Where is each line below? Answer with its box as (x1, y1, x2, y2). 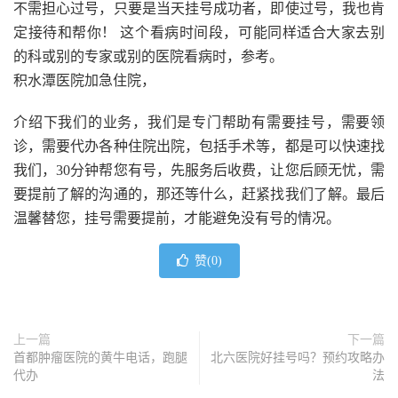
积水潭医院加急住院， (13, 72, 155, 88)
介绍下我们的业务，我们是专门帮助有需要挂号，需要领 (13, 114, 385, 130)
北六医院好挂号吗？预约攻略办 (211, 350, 385, 364)
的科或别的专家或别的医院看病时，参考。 (13, 48, 283, 64)
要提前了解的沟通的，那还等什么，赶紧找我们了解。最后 (13, 186, 385, 202)
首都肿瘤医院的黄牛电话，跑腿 (13, 350, 187, 364)
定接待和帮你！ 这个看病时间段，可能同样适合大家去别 (13, 24, 385, 40)
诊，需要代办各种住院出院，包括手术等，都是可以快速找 (13, 138, 385, 154)
